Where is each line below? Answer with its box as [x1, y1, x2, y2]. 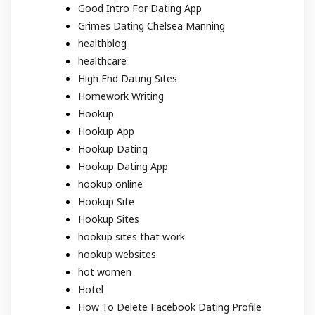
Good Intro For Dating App [78, 1, 202, 15]
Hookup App [78, 124, 134, 138]
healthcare [78, 54, 127, 67]
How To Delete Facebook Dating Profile [78, 300, 262, 314]
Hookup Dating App [78, 160, 168, 173]
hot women [78, 265, 131, 278]
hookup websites [78, 247, 156, 261]
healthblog [78, 37, 127, 50]
